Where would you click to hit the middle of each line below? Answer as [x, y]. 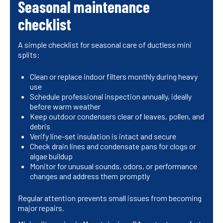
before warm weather [65, 107]
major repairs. [41, 208]
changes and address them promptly [90, 176]
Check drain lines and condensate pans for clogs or [113, 146]
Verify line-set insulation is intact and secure [103, 136]
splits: [29, 55]
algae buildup [51, 156]
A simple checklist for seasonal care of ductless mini [105, 45]
